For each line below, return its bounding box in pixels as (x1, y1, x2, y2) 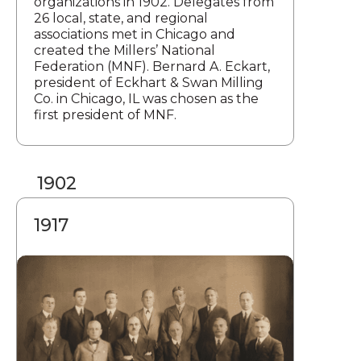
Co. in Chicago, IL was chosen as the (34, 91, 259, 107)
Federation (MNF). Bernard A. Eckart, (34, 59, 270, 75)
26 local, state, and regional (34, 10, 208, 27)
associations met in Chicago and (34, 27, 235, 43)
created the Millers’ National (34, 43, 215, 59)
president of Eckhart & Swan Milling (34, 75, 263, 91)
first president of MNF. (34, 107, 176, 123)
